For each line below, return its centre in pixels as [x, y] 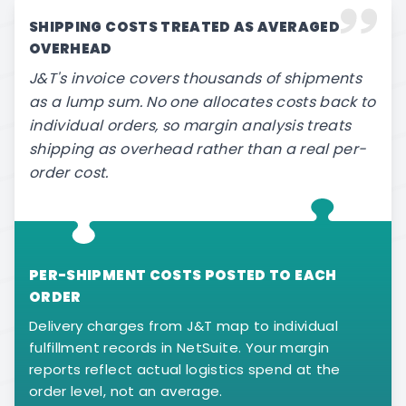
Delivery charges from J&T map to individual [184, 326]
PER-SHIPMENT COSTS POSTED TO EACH [183, 275]
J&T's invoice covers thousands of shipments [196, 78]
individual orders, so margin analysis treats [190, 126]
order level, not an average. [126, 391]
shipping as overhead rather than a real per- [198, 149]
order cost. [69, 173]
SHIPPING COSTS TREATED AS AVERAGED [184, 27]
